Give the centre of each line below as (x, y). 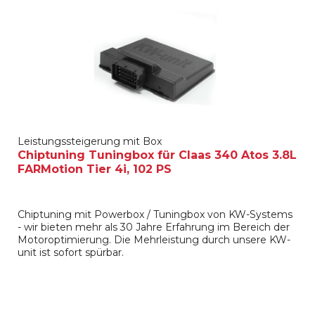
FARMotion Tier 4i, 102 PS (95, 169)
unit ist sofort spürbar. (71, 252)
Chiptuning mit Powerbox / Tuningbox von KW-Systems (155, 214)
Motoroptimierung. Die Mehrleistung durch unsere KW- (154, 239)
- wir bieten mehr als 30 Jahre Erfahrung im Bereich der (154, 227)
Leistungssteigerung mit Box (90, 141)
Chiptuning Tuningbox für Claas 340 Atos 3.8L (157, 155)
